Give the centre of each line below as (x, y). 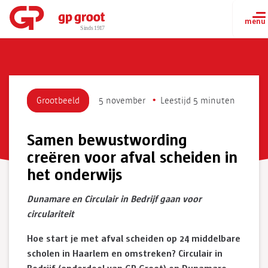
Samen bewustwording (107, 141)
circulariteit (51, 215)
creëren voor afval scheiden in (132, 158)
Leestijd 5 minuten (198, 101)
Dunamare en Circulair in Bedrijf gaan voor (114, 200)
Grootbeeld (58, 101)
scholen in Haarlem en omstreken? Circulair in (125, 254)
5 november (122, 101)
